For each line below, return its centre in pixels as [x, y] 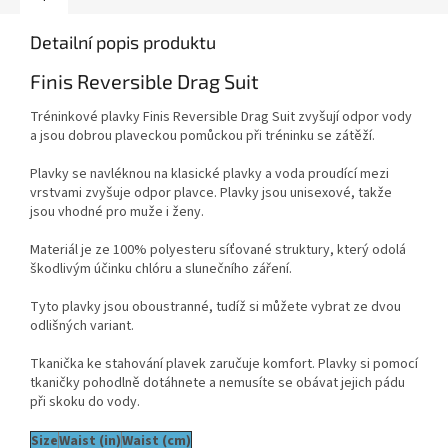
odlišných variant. [82, 326]
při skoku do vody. [85, 402]
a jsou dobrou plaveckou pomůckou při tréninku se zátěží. [202, 136]
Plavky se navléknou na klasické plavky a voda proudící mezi [209, 174]
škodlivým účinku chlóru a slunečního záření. [161, 269]
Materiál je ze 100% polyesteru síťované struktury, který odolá [218, 250]
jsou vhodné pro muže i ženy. [117, 212]
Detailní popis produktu [123, 41]
